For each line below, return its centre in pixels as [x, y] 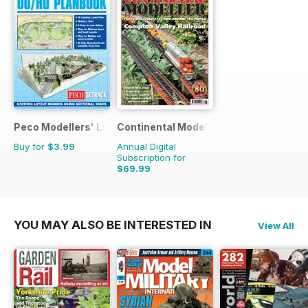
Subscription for [151, 158]
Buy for [31, 147]
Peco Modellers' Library [72, 127]
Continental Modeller [169, 127]
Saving [165, 187]
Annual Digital [146, 147]
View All [276, 226]
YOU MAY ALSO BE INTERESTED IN [113, 225]
